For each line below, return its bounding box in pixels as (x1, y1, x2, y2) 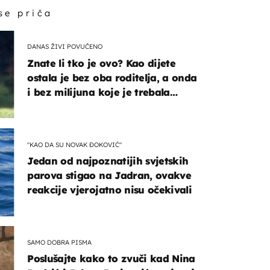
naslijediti (27, 100, 76, 113)
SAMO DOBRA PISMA (27, 237, 92, 246)
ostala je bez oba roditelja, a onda (27, 71, 197, 84)
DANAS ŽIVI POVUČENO (27, 42, 103, 51)
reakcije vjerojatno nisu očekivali (27, 184, 192, 196)
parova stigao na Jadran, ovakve (27, 169, 192, 182)
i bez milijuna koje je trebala (27, 86, 170, 98)
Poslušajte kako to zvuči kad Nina (27, 253, 195, 265)
